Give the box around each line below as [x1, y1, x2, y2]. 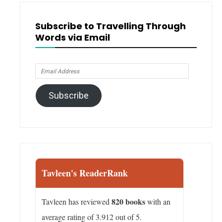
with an [145, 196, 170, 207]
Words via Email [35, 31, 110, 44]
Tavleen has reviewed [42, 196, 111, 207]
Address [35, 81, 64, 91]
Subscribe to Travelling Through [35, 20, 186, 33]
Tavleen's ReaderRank [42, 166, 128, 180]
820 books [111, 196, 145, 208]
